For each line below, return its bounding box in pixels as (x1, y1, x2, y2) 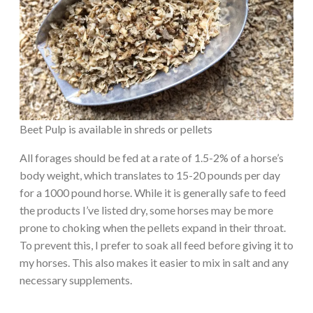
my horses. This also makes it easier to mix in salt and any (20, 255, 289, 269)
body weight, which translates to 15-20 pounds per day (20, 168, 280, 182)
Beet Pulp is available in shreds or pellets (20, 122, 212, 136)
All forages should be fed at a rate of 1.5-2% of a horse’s (20, 150, 284, 164)
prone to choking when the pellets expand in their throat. (20, 220, 286, 234)
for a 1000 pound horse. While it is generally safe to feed (20, 185, 286, 199)
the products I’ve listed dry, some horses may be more (20, 203, 273, 217)
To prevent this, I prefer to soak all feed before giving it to (20, 238, 293, 252)
